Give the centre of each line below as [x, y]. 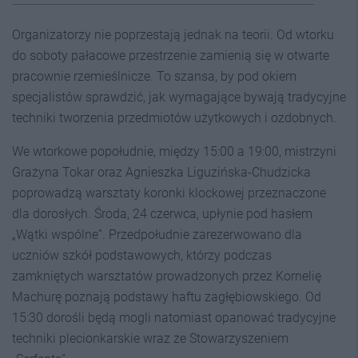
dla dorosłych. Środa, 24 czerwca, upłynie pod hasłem [162, 214]
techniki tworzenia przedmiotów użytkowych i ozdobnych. [174, 118]
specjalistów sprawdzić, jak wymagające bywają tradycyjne [179, 97]
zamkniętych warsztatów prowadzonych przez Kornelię [167, 276]
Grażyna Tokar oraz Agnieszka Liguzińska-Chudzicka [161, 172]
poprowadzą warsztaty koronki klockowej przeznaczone [169, 193]
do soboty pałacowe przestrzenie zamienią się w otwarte [171, 56]
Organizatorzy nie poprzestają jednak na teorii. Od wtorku [173, 35]
